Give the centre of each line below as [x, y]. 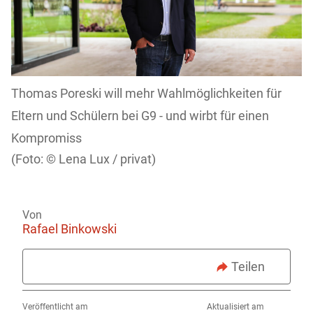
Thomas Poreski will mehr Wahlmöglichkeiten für [146, 94]
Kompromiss [46, 138]
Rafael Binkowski [70, 229]
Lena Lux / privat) [107, 159]
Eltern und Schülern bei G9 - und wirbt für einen [140, 116]
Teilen [248, 267]
